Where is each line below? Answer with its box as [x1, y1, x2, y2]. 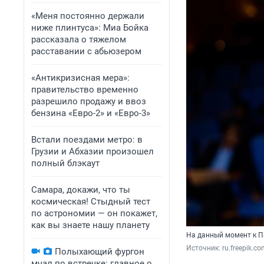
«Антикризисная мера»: [31, 72, 130, 83]
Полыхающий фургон [55, 246, 144, 257]
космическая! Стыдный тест [31, 196, 150, 207]
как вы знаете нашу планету [31, 220, 150, 230]
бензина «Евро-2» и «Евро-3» [31, 108, 150, 118]
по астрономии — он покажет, [31, 208, 157, 219]
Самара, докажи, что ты [31, 184, 130, 195]
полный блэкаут [31, 158, 100, 169]
